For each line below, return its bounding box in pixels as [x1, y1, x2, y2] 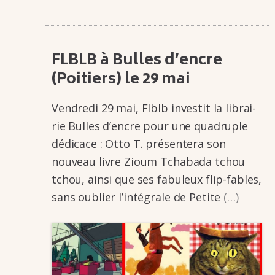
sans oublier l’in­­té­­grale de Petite [52, 190, 224, 205]
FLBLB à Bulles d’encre [52, 48, 222, 74]
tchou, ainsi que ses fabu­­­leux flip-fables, [52, 172, 262, 187]
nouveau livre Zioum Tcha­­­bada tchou [52, 154, 246, 169]
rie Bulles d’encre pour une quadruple [52, 118, 248, 134]
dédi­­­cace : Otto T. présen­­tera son [52, 136, 226, 152]
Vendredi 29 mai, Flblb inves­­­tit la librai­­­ [52, 101, 257, 116]
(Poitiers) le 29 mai [52, 68, 190, 93]
